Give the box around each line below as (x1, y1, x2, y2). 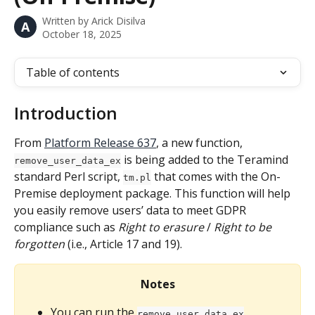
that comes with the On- (151, 169, 281, 184)
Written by (42, 14, 91, 27)
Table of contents (26, 65, 120, 80)
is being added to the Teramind (121, 152, 291, 167)
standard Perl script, (14, 169, 123, 184)
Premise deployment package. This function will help (14, 186, 293, 201)
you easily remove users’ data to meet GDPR (14, 202, 249, 218)
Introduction (14, 101, 117, 124)
